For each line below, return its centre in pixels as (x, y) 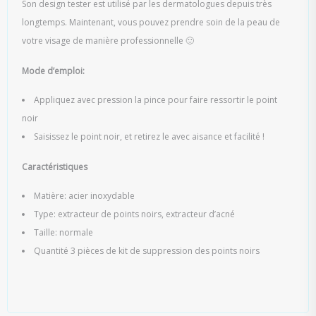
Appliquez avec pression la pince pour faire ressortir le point (156, 100)
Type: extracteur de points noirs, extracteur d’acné (134, 214)
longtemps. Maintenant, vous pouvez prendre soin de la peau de (151, 22)
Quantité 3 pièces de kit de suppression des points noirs (147, 251)
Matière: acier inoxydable (84, 196)
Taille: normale (63, 232)
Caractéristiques (55, 167)
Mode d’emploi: (53, 71)
